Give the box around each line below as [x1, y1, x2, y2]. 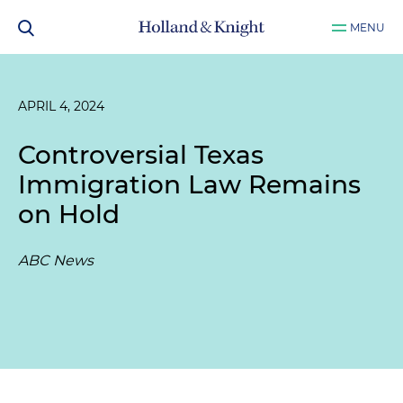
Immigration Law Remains [18, 169, 361, 200]
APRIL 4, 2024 [18, 98, 104, 114]
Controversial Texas [18, 139, 264, 170]
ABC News [18, 252, 94, 269]
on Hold [18, 199, 120, 229]
